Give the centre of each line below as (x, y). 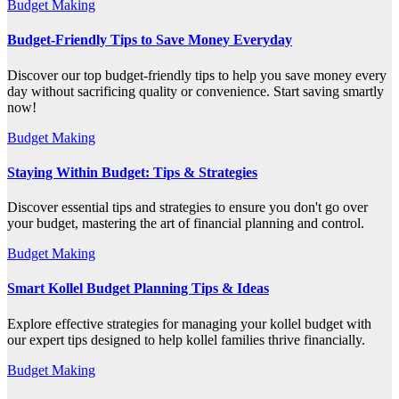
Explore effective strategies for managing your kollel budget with (189, 323)
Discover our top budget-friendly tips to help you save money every (197, 75)
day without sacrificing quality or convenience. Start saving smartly (195, 91)
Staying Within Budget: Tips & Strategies (132, 172)
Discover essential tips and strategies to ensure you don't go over (187, 208)
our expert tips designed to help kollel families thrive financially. (186, 339)
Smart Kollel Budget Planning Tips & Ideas (138, 289)
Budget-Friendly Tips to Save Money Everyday (150, 40)
